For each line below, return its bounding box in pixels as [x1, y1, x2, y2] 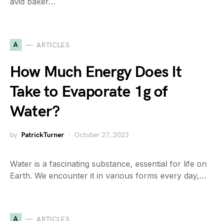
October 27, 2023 [74, 131, 129, 139]
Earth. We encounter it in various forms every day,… [10, 171, 206, 181]
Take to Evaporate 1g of [10, 82, 168, 102]
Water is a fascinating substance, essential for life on [10, 159, 207, 169]
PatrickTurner [21, 131, 64, 139]
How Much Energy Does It [10, 63, 182, 82]
